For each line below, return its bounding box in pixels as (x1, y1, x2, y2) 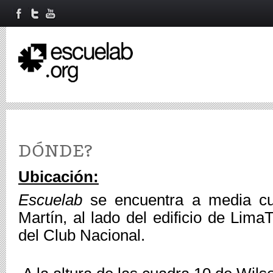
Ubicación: (18, 168, 99, 185)
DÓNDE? (18, 141, 93, 162)
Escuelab (18, 191, 91, 208)
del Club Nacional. (18, 227, 145, 244)
